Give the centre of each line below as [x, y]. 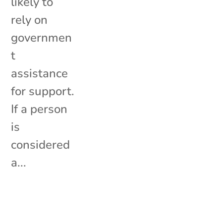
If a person [39, 109]
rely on [29, 20]
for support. [43, 91]
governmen [42, 37]
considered [41, 144]
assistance [40, 73]
